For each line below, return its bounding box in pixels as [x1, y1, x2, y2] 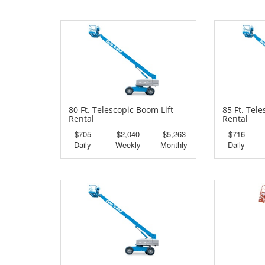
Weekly [115, 139, 141, 151]
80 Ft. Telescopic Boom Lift [69, 104, 173, 116]
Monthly [160, 139, 188, 151]
